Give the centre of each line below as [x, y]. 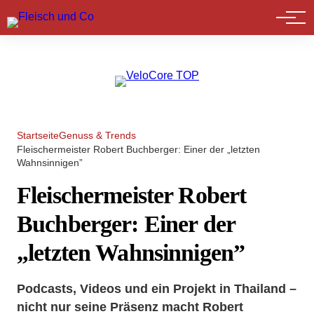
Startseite [38, 135]
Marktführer [57, 21]
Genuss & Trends [97, 135]
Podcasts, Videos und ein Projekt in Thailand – [157, 288]
